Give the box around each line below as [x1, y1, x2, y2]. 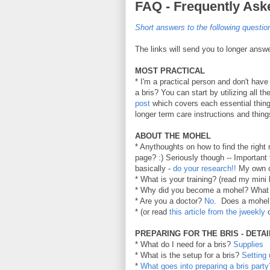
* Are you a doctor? [135, 196, 204, 206]
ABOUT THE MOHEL [135, 131, 211, 140]
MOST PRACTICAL [135, 66, 207, 75]
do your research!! [173, 163, 236, 173]
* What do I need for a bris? [135, 239, 233, 249]
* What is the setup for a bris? [135, 250, 242, 260]
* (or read [135, 207, 169, 216]
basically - [135, 163, 173, 173]
